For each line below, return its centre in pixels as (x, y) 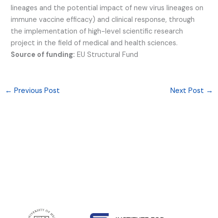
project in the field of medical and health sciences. (94, 43)
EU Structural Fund (107, 54)
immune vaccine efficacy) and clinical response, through (103, 19)
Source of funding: (43, 54)
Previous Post (36, 91)
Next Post (188, 91)
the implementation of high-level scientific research (97, 31)
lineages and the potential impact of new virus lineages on (107, 8)
